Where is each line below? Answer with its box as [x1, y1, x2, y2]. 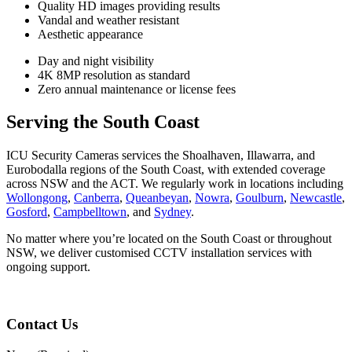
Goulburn [236, 191, 284, 205]
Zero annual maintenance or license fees [38, 82, 236, 96]
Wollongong [6, 191, 68, 205]
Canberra [74, 191, 119, 205]
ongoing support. [6, 260, 90, 274]
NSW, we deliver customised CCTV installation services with [6, 246, 312, 260]
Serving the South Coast [6, 112, 200, 133]
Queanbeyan [126, 191, 189, 205]
